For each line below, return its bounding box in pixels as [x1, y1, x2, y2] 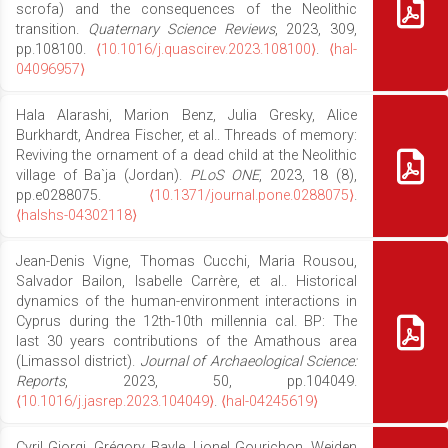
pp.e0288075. [16, 186, 149, 204]
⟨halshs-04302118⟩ [16, 206, 137, 224]
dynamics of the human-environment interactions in [16, 292, 357, 310]
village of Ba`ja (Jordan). [16, 166, 190, 184]
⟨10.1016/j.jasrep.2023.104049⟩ [16, 392, 214, 410]
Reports [16, 372, 65, 390]
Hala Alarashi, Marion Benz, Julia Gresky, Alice [16, 106, 357, 124]
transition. [16, 20, 88, 38]
